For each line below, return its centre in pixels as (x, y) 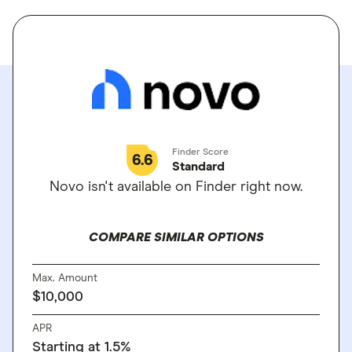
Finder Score (200, 152)
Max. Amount (65, 278)
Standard (198, 167)
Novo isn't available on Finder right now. (176, 187)
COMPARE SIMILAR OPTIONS (176, 237)
